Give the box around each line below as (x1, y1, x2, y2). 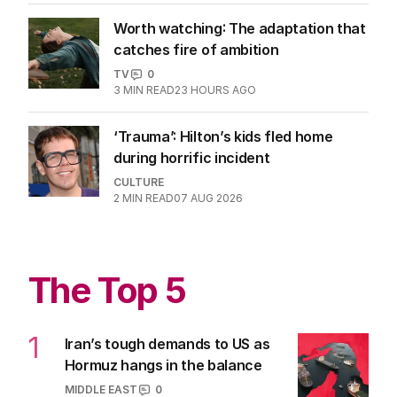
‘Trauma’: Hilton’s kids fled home (113, 128, 333, 145)
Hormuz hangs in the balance (64, 356, 262, 374)
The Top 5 (28, 269, 186, 312)
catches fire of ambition (113, 41, 279, 58)
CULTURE (113, 175, 164, 189)
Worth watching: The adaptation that (113, 19, 366, 37)
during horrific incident (113, 149, 270, 167)
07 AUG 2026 (174, 191, 243, 205)
